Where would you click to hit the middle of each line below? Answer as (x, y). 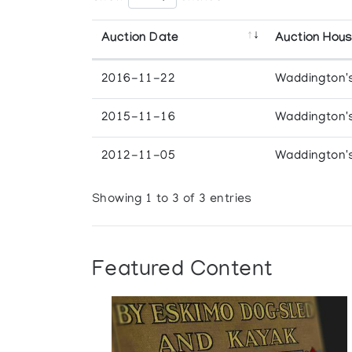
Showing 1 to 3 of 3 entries (172, 200)
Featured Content (182, 270)
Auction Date (140, 38)
